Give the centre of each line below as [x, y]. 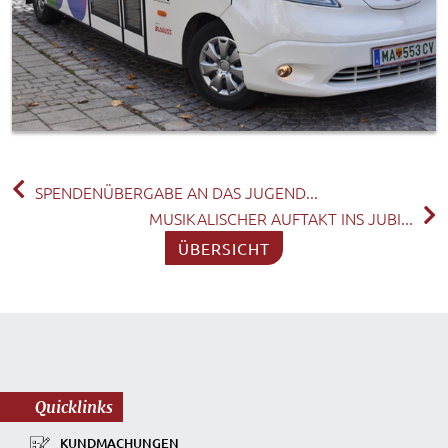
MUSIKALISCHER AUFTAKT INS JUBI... [281, 217]
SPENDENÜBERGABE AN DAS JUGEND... [176, 191]
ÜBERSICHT [224, 247]
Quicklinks [74, 406]
